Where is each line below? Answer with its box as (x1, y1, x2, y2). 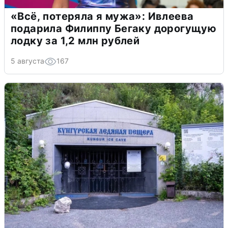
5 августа (11, 56, 44, 66)
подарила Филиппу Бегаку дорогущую (11, 22, 217, 35)
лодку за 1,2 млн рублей (11, 35, 140, 47)
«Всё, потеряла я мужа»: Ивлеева (11, 10, 194, 23)
